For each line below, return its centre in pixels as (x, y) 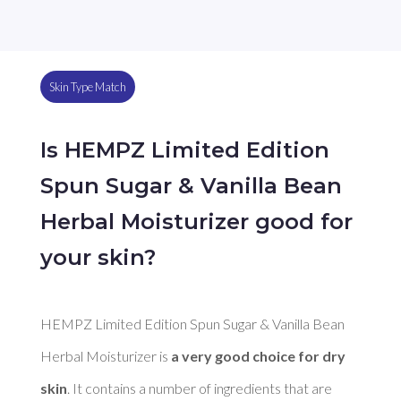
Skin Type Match (87, 87)
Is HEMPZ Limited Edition (184, 149)
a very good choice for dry (258, 355)
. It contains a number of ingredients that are (199, 388)
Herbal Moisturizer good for (196, 221)
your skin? (98, 257)
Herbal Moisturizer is (105, 355)
